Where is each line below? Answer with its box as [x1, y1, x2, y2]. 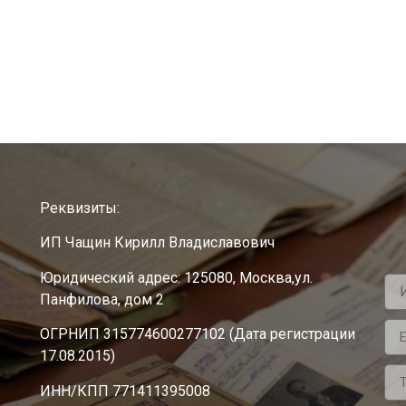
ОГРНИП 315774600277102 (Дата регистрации [39, 325, 355, 343]
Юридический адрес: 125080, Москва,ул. [39, 268, 313, 286]
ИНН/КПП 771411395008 [39, 382, 210, 400]
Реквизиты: [39, 199, 120, 217]
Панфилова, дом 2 [39, 290, 164, 308]
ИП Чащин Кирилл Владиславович [39, 234, 275, 252]
